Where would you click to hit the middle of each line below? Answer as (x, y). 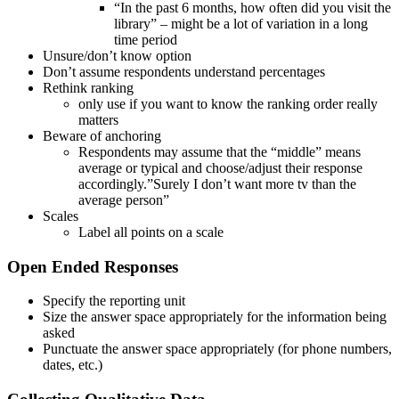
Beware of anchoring (102, 135)
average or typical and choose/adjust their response (220, 167)
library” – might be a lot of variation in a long (241, 23)
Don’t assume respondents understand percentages (184, 71)
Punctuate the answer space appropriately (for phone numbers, (217, 349)
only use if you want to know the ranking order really (228, 103)
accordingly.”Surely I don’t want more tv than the (217, 183)
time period (146, 39)
